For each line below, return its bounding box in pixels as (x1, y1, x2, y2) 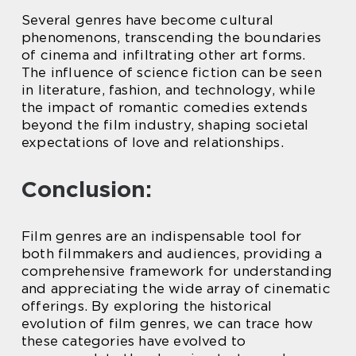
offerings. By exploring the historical (21, 297, 273, 314)
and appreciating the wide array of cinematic (21, 280, 331, 296)
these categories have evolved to (21, 332, 246, 349)
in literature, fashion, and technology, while (21, 81, 316, 98)
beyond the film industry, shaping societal (21, 116, 309, 133)
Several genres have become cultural (21, 11, 274, 28)
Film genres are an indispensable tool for (21, 227, 302, 244)
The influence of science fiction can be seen (21, 64, 322, 80)
